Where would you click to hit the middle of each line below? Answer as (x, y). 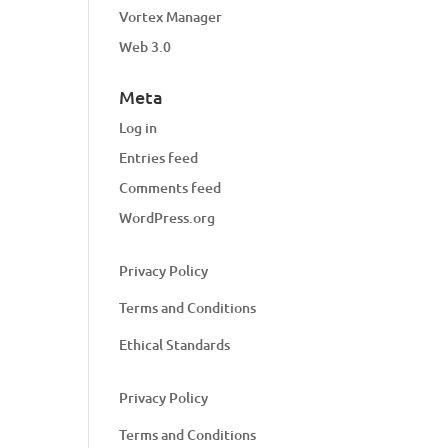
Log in (138, 127)
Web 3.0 (145, 46)
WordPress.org (167, 217)
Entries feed (159, 157)
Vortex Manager (171, 16)
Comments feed (170, 187)
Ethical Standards (175, 344)
